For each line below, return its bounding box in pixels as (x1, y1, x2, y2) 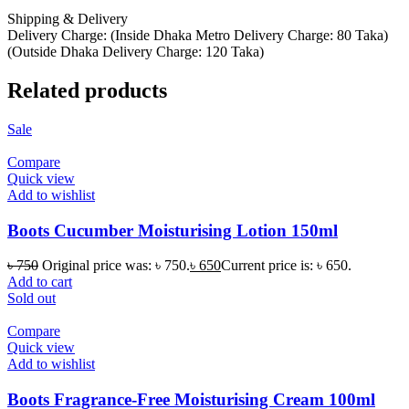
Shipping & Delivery (7, 11, 128, 27)
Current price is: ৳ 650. (221, 257, 351, 274)
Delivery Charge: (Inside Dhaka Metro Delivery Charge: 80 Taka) (7, 27, 388, 44)
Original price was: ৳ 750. (42, 257, 190, 274)
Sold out (7, 290, 56, 307)
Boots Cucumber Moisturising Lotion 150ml (7, 220, 338, 240)
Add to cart (7, 274, 72, 290)
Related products (7, 78, 167, 102)
